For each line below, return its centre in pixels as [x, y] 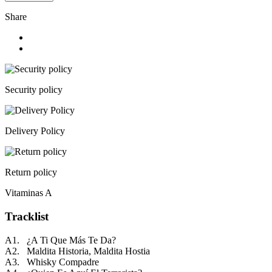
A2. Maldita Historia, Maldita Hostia [77, 251]
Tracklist [27, 216]
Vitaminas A [29, 193]
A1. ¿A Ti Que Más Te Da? [60, 240]
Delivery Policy [35, 131]
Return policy [31, 172]
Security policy [34, 90]
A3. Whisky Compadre [52, 262]
